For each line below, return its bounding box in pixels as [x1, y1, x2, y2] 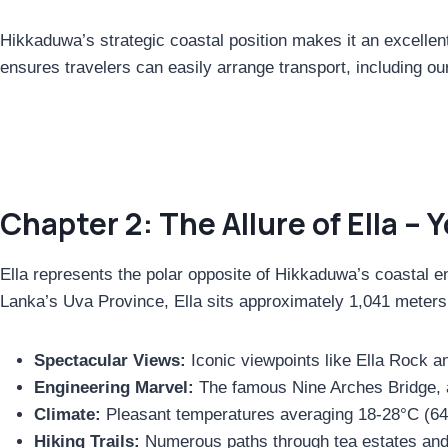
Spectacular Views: [34, 350, 186, 370]
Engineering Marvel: [34, 377, 194, 397]
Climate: [34, 404, 101, 424]
